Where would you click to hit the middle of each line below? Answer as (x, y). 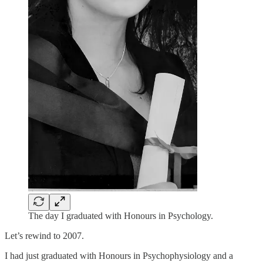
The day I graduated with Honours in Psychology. (121, 215)
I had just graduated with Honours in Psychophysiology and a (119, 255)
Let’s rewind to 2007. (44, 235)
